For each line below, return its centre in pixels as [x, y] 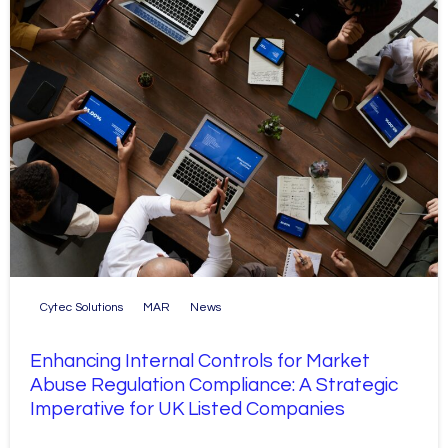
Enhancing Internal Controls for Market [200, 360]
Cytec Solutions [81, 307]
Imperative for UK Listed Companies [187, 408]
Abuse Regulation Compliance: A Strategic [214, 384]
